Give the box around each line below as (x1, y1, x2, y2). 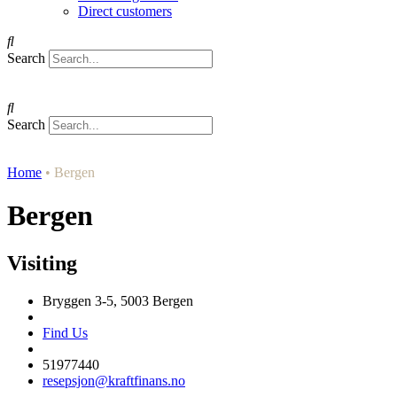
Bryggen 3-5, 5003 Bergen (43, 292, 193, 308)
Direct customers (78, 4, 172, 19)
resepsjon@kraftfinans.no (43, 372, 185, 388)
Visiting (7, 251, 77, 275)
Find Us (43, 324, 88, 340)
